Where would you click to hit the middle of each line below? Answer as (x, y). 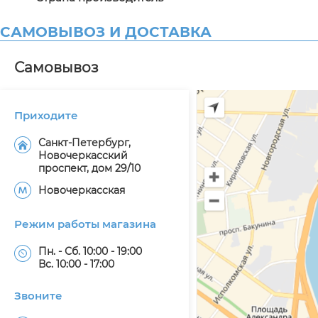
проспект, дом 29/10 (89, 168)
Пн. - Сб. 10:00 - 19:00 (90, 251)
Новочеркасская (82, 190)
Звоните (38, 296)
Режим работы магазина (85, 224)
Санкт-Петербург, (84, 143)
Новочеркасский (83, 155)
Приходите (46, 115)
